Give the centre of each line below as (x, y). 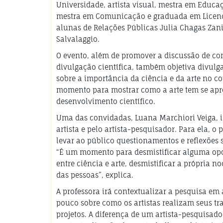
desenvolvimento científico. (106, 101)
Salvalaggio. (78, 39)
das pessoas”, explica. (95, 175)
